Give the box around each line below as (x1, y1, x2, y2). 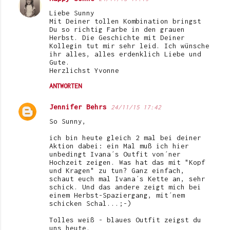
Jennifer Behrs (49, 102, 107, 111)
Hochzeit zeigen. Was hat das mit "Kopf (49, 158, 205, 166)
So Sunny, (49, 117, 86, 125)
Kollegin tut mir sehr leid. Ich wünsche (49, 41, 209, 50)
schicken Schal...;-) (49, 199, 131, 207)
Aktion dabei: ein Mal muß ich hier (49, 141, 189, 150)
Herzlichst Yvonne (49, 66, 119, 74)
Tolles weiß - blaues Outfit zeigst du (49, 215, 201, 224)
